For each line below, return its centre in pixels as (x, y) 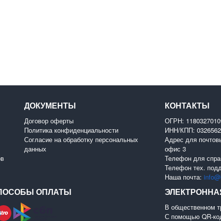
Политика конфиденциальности (71, 130)
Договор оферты (49, 120)
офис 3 (175, 148)
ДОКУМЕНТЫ (50, 105)
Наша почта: (184, 177)
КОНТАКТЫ (187, 105)
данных (35, 148)
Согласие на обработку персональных (81, 139)
